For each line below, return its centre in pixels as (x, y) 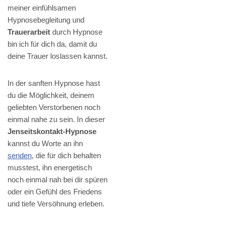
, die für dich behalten (66, 155)
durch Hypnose (76, 32)
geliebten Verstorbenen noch (54, 107)
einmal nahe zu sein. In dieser (56, 119)
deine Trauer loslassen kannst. (58, 56)
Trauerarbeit (29, 32)
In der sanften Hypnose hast (54, 83)
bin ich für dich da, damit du (52, 44)
